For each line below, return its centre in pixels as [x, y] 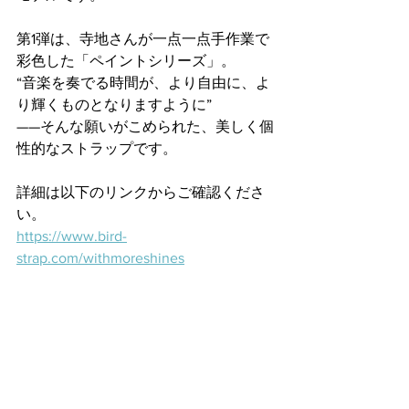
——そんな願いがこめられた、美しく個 [145, 126]
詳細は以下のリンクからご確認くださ [141, 192]
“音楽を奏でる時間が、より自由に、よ [143, 83]
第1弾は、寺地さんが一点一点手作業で [143, 39]
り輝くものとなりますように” [114, 105]
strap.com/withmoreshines [100, 258]
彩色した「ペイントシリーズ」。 [126, 61]
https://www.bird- [72, 236]
